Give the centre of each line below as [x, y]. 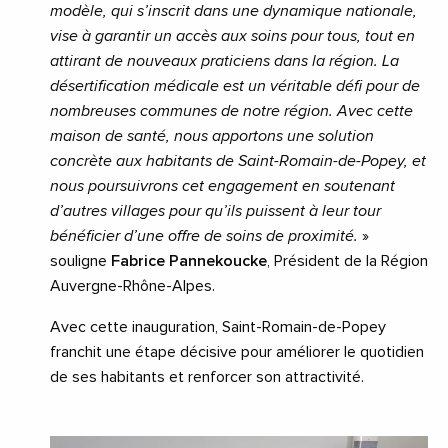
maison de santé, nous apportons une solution [212, 135]
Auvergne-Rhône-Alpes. [134, 285]
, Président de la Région [347, 260]
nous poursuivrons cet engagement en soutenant [222, 185]
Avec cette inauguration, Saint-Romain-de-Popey [218, 326]
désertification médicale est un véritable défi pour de [235, 85]
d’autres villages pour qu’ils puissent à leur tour [215, 210]
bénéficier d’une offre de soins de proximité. [206, 235]
